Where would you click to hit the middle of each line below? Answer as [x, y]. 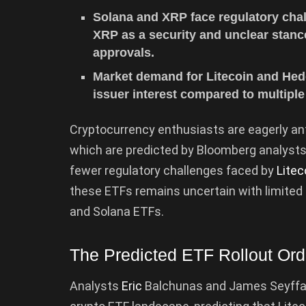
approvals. [124, 52]
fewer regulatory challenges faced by [173, 170]
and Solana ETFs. [117, 211]
